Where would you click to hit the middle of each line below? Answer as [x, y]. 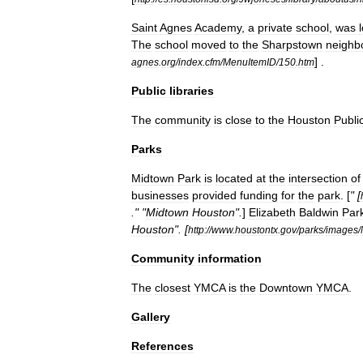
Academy [218, 28]
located [234, 178]
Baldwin [319, 212]
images [342, 230]
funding [259, 195]
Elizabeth [272, 212]
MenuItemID [250, 62]
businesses [160, 195]
